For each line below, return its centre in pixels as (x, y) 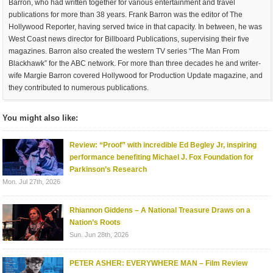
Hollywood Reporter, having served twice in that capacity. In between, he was (136, 27)
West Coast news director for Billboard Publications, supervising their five (129, 39)
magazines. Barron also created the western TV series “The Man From (124, 51)
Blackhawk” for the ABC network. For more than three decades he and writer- (135, 63)
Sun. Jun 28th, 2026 (99, 234)
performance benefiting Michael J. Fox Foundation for (162, 157)
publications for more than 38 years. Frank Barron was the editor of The (126, 14)
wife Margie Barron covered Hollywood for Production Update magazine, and (136, 75)
